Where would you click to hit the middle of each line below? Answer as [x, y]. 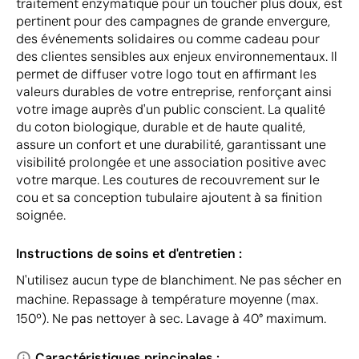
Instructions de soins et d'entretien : [129, 254]
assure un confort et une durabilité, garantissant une [171, 145]
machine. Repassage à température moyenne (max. [167, 299]
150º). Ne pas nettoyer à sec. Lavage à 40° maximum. [171, 319]
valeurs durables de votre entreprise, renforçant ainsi [174, 92]
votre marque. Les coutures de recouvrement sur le [168, 180]
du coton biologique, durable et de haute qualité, [161, 127]
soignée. [41, 215]
